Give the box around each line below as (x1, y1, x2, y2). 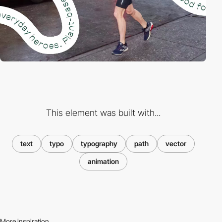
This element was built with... (46, 107, 161, 118)
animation (87, 157, 119, 166)
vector (165, 139, 186, 148)
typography (80, 139, 117, 148)
